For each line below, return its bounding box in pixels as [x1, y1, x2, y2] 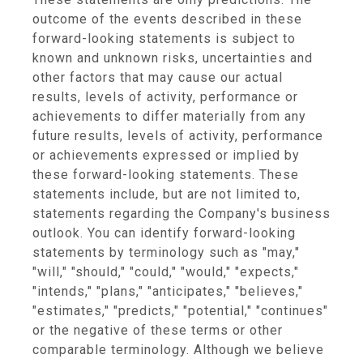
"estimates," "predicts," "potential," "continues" [32, 303, 328, 318]
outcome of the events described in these [32, 11, 302, 27]
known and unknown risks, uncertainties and [32, 50, 313, 66]
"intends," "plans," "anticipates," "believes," [32, 284, 303, 299]
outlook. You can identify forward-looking [32, 225, 296, 241]
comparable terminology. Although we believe [32, 342, 324, 357]
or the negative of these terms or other [32, 322, 283, 338]
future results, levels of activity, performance [32, 128, 323, 143]
